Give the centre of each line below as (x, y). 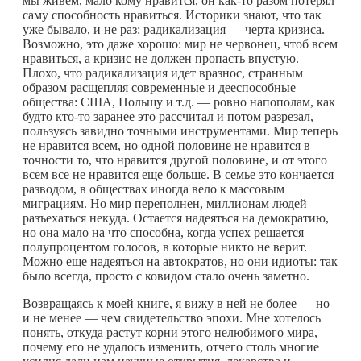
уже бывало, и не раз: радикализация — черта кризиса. (174, 29)
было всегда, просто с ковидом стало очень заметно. (166, 276)
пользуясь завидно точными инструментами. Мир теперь (180, 131)
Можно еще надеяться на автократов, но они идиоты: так (180, 261)
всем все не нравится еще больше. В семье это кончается (178, 174)
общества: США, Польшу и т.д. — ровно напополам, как (179, 102)
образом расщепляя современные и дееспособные (159, 87)
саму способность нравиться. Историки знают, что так (172, 15)
